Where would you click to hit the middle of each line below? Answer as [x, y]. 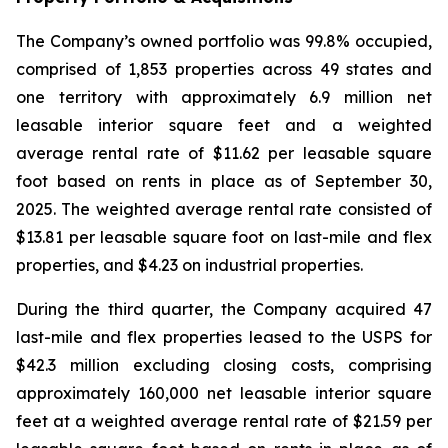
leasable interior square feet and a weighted [224, 125]
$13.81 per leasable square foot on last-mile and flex [224, 237]
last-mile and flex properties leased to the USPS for [224, 337]
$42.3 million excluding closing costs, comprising [224, 365]
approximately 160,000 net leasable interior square [224, 393]
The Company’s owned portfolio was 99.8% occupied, [224, 41]
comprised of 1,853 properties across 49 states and [224, 69]
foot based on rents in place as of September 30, [224, 181]
